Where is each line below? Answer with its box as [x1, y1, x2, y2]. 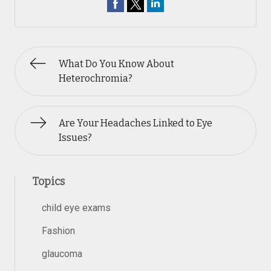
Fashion [42, 225, 75, 237]
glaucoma [42, 248, 82, 260]
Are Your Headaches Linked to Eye [59, 117, 212, 129]
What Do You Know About [59, 58, 174, 70]
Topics [32, 175, 65, 188]
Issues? [59, 132, 92, 143]
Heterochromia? [59, 73, 132, 84]
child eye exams [42, 202, 111, 214]
